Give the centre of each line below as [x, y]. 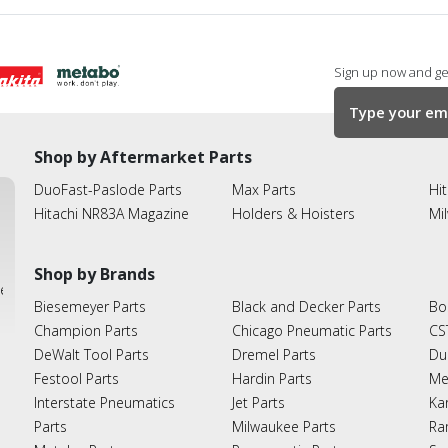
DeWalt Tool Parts [91, 354]
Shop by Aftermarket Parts [143, 156]
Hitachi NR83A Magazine [111, 213]
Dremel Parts [273, 354]
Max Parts [263, 189]
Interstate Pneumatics [104, 402]
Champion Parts [86, 330]
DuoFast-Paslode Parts [108, 189]
